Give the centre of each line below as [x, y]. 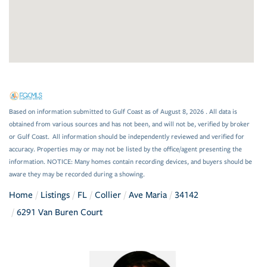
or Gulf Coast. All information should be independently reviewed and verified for [127, 137]
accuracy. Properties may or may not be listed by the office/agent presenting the [125, 150]
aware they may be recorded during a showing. [77, 175]
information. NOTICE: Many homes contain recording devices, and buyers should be [131, 162]
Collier [108, 195]
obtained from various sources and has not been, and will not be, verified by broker [129, 125]
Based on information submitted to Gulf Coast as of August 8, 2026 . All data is [123, 112]
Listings [55, 195]
